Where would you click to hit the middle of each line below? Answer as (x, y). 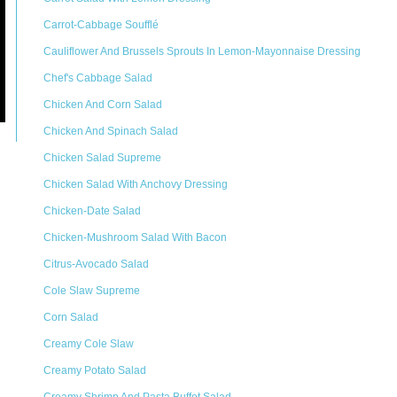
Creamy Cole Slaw (89, 344)
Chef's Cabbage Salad (98, 78)
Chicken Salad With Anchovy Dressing (136, 184)
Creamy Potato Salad (95, 370)
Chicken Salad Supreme (102, 158)
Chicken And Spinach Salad (111, 131)
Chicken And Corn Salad (103, 105)
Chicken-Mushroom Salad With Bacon (135, 237)
